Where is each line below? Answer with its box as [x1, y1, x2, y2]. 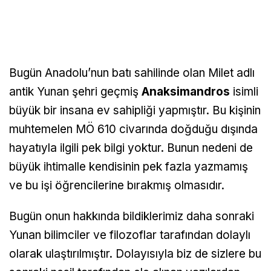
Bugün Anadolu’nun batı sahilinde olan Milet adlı [9, 66, 255, 80]
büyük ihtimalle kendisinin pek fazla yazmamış [9, 160, 248, 174]
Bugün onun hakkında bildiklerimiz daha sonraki [9, 209, 254, 224]
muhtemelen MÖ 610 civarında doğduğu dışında [9, 122, 258, 137]
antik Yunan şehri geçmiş [9, 85, 142, 99]
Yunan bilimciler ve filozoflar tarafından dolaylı [9, 228, 250, 243]
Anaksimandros [142, 85, 230, 99]
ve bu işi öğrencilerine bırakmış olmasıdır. [9, 178, 224, 193]
